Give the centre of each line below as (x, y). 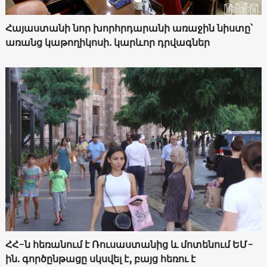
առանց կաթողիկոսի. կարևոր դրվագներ (107, 43)
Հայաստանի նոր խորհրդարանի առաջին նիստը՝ (129, 28)
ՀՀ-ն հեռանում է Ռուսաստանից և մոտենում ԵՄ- (129, 244)
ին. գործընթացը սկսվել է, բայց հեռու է (100, 258)
